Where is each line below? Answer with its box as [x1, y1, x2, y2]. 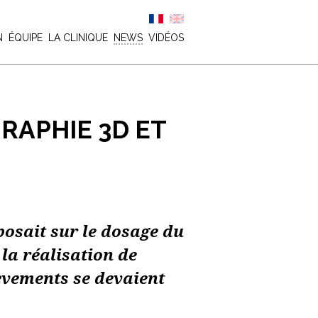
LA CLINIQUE [48, 32, 108, 43]
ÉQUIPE [9, 32, 43, 43]
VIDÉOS [148, 32, 184, 43]
